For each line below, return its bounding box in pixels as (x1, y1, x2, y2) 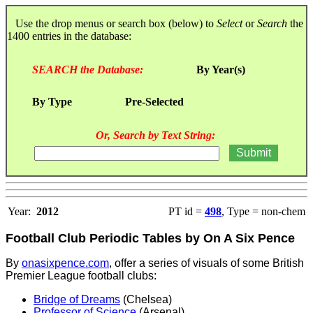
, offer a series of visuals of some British (109, 256, 304, 269)
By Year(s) (196, 63, 245, 75)
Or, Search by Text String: (95, 129, 215, 141)
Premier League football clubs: (6, 269, 156, 282)
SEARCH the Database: (32, 63, 143, 75)
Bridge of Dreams (34, 293, 120, 305)
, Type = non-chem (221, 205, 305, 217)
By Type (32, 95, 72, 108)
